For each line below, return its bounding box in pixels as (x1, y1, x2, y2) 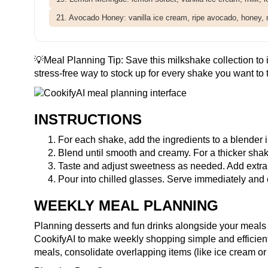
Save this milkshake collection (126, 55, 254, 65)
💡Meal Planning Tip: (34, 55, 126, 65)
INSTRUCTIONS (34, 111, 142, 127)
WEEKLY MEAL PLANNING (34, 197, 218, 214)
